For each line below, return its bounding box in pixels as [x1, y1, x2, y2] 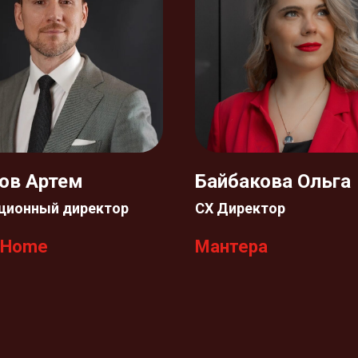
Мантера [195, 237, 268, 257]
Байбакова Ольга [195, 170, 351, 193]
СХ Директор [195, 200, 285, 217]
